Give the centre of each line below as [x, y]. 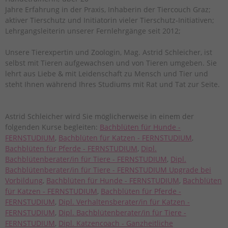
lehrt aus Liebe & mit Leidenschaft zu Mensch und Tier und [107, 73]
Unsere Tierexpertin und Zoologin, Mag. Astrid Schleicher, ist [109, 52]
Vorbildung [24, 180]
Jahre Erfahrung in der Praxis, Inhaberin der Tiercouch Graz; [108, 9]
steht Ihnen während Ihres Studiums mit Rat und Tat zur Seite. [112, 84]
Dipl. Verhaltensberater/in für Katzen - [124, 202]
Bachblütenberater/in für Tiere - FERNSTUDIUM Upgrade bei [108, 169]
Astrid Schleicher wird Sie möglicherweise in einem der [99, 116]
